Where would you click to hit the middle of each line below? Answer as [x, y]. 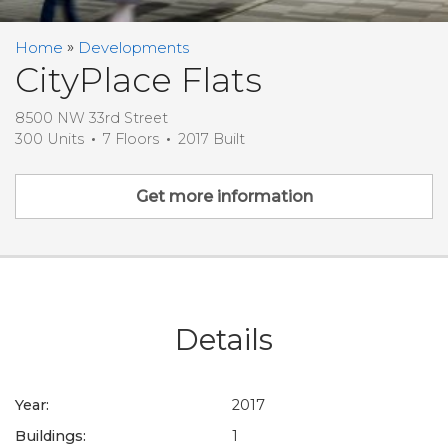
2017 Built [211, 139]
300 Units [49, 139]
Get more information [224, 197]
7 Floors [131, 139]
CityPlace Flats [138, 80]
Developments [133, 47]
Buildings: [50, 436]
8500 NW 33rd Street [91, 118]
